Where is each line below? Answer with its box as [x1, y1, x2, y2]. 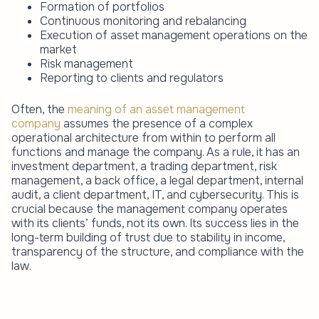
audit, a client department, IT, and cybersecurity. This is [11, 187, 299, 202]
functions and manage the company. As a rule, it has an [11, 144, 300, 159]
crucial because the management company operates [11, 201, 288, 216]
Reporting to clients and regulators [40, 70, 224, 85]
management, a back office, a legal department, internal [11, 172, 303, 188]
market [40, 41, 77, 57]
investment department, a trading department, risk [11, 158, 277, 174]
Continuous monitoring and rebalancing [40, 13, 246, 28]
